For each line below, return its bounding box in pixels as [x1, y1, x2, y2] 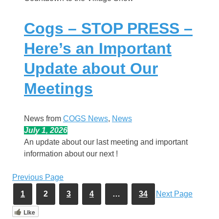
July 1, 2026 [24, 126, 67, 134]
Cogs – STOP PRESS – [24, 20, 193, 38]
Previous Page [12, 173, 64, 181]
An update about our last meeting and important [24, 137, 188, 146]
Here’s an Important [24, 40, 172, 58]
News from [24, 114, 63, 123]
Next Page [156, 189, 193, 198]
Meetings [24, 80, 93, 98]
